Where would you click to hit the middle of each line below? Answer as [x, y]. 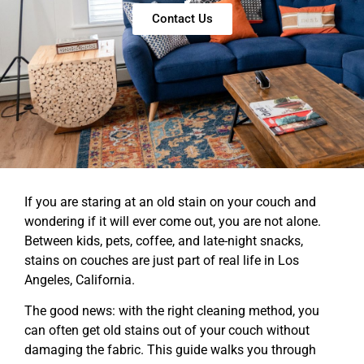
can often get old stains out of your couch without [167, 331]
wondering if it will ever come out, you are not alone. [173, 221]
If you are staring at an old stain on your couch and [170, 202]
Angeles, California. [80, 280]
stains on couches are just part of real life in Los [162, 260]
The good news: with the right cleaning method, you [172, 311]
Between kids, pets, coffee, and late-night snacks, [164, 241]
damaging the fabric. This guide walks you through [170, 350]
